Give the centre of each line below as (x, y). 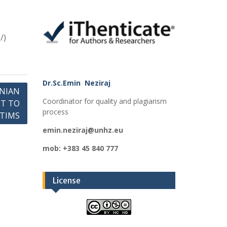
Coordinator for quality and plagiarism (104, 101)
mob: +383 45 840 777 (80, 148)
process (55, 112)
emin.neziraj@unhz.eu (83, 130)
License (66, 181)
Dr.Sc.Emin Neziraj (77, 83)
